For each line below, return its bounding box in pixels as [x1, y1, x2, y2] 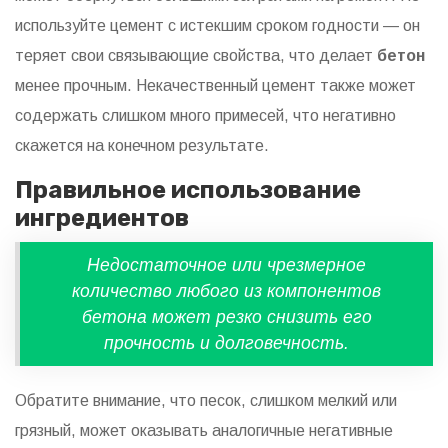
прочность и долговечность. [104, 332, 349, 353]
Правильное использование [15, 175, 361, 204]
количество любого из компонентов [72, 280, 381, 301]
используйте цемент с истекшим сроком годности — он [15, 16, 420, 34]
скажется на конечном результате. [15, 136, 269, 154]
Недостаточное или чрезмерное [87, 254, 366, 275]
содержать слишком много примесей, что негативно [15, 106, 396, 124]
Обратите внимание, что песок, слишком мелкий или [15, 391, 397, 409]
